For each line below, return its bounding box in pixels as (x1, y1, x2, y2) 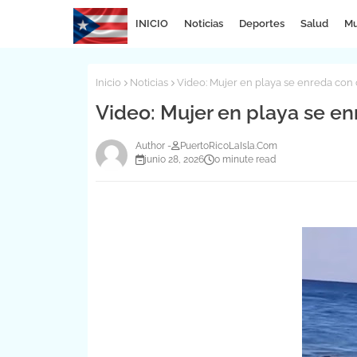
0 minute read (214, 154, 276, 165)
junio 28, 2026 (143, 154, 204, 165)
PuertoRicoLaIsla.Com (179, 140, 277, 151)
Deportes (238, 18, 284, 29)
